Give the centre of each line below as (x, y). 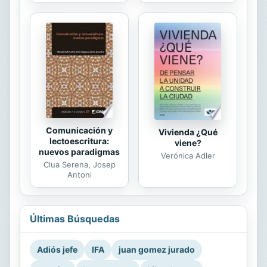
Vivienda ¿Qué (188, 132)
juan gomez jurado (157, 249)
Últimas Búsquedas (75, 218)
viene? (188, 142)
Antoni (79, 174)
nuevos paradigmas (79, 151)
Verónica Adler (188, 155)
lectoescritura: (79, 141)
